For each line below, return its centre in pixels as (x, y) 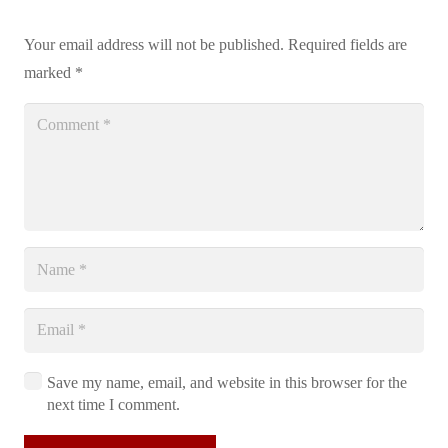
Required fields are (347, 45)
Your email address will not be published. (154, 45)
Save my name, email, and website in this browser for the (226, 383)
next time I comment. (113, 405)
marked (49, 73)
